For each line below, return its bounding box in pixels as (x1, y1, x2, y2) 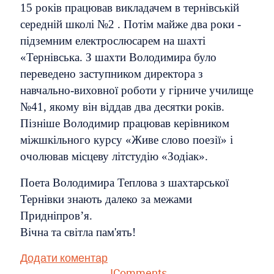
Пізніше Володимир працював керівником (20, 117, 229, 130)
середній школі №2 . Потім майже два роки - (20, 18, 241, 31)
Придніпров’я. (20, 209, 92, 222)
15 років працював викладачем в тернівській (20, 1, 239, 14)
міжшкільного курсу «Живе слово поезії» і (20, 133, 233, 146)
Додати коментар (20, 250, 108, 265)
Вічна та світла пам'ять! (20, 226, 136, 239)
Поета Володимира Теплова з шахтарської (20, 176, 229, 189)
